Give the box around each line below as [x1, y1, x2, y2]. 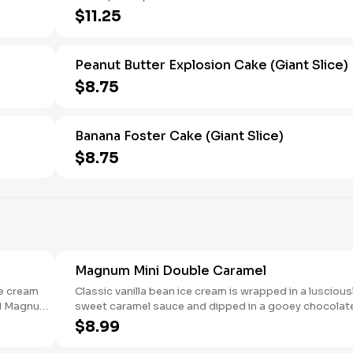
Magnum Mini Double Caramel [75, 262, 266, 279]
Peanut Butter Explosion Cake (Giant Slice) [75, 57, 348, 73]
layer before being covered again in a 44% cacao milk [75, 314, 347, 328]
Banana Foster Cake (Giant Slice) [75, 128, 284, 144]
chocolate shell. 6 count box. [75, 329, 223, 343]
